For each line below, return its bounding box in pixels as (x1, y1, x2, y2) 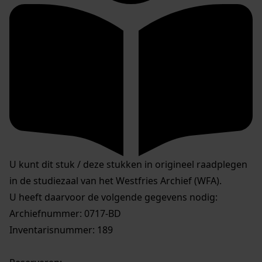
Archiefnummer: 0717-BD (9, 207, 121, 220)
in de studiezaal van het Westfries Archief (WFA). (9, 174, 222, 188)
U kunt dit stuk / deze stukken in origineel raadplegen (9, 158, 247, 171)
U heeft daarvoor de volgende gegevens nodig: (9, 191, 218, 204)
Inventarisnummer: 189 (9, 223, 113, 237)
